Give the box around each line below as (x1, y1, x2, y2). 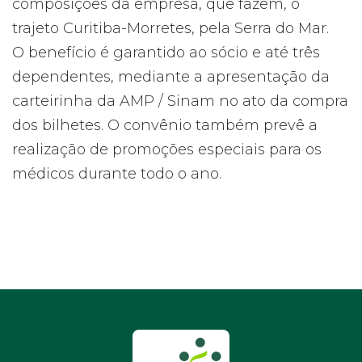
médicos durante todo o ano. (12, 165, 221, 183)
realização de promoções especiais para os (12, 141, 322, 158)
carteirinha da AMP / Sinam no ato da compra (12, 92, 348, 110)
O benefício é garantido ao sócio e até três (12, 44, 320, 61)
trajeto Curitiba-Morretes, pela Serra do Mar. (12, 19, 329, 37)
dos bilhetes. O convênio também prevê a (12, 116, 318, 134)
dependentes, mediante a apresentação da (12, 68, 330, 86)
